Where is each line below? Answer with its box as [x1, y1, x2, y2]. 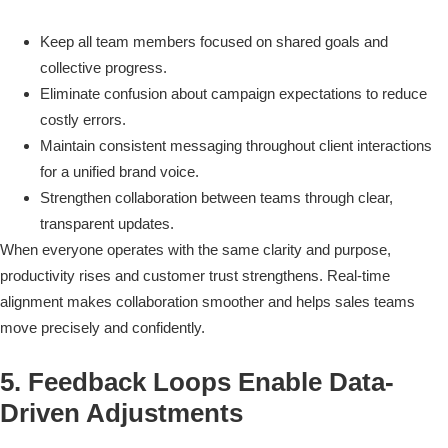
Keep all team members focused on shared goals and [40, 32, 388, 50]
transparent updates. [40, 214, 174, 232]
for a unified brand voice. [40, 162, 199, 180]
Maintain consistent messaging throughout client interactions [40, 136, 432, 154]
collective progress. [40, 58, 167, 76]
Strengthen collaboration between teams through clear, [40, 188, 393, 206]
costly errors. [40, 110, 126, 128]
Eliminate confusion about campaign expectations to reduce [40, 84, 427, 102]
